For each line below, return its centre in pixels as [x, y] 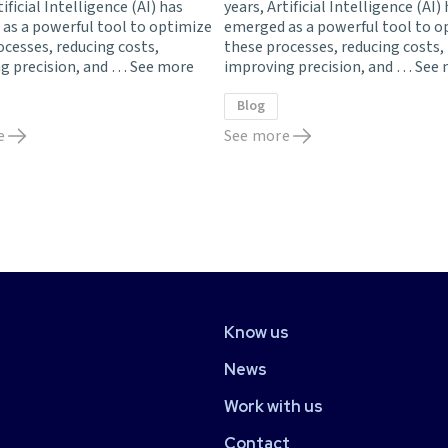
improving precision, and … [319, 67]
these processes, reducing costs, [334, 47]
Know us [256, 333]
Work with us [273, 407]
